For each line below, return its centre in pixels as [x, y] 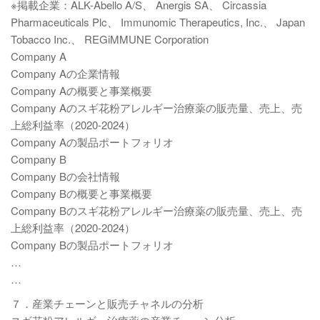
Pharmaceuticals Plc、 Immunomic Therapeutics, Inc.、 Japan [158, 22]
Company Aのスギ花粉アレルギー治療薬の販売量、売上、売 [156, 107]
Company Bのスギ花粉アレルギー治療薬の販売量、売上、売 [156, 210]
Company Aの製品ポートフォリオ [92, 142]
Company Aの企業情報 [65, 73]
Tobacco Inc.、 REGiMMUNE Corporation [110, 39]
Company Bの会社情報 [65, 176]
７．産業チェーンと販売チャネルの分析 [107, 303]
